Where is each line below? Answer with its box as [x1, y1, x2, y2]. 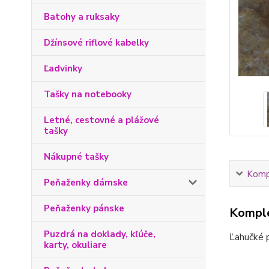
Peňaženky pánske [44, 202, 124, 214]
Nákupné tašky [44, 151, 109, 163]
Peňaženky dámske [44, 177, 128, 189]
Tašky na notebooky [44, 88, 131, 100]
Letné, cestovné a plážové [44, 114, 159, 126]
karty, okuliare [44, 239, 107, 251]
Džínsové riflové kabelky [44, 37, 149, 49]
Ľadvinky [44, 62, 82, 74]
